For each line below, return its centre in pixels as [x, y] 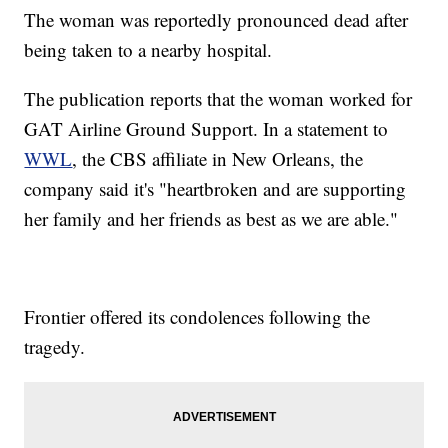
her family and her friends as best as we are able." [211, 219]
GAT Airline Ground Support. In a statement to [206, 129]
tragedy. [55, 347]
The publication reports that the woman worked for [218, 99]
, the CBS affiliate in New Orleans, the [218, 159]
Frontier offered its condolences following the [197, 317]
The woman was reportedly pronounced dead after [216, 20]
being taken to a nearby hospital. [148, 50]
